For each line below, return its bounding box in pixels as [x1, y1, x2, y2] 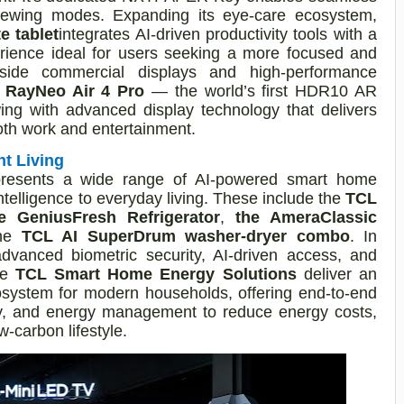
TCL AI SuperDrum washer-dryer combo [21, 226, 350, 245]
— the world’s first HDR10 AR [151, 81, 378, 100]
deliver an [296, 264, 378, 283]
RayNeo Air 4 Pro [5, 81, 152, 100]
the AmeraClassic [235, 207, 377, 226]
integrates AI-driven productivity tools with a [59, 24, 378, 43]
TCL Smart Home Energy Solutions [14, 264, 297, 283]
